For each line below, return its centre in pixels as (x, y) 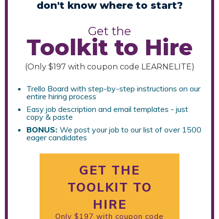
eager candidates (57, 137)
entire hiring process (61, 96)
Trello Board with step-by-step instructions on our (113, 88)
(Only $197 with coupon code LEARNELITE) (109, 67)
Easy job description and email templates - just (107, 109)
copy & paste (50, 117)
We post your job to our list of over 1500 (131, 130)
